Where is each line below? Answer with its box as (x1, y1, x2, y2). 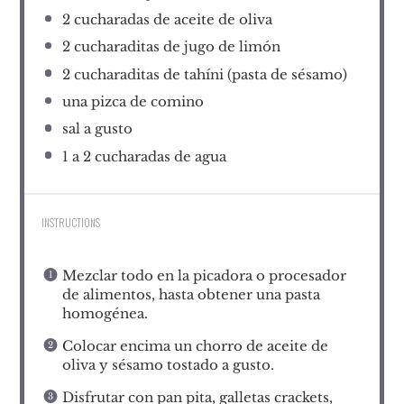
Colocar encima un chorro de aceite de (61, 336, 328, 354)
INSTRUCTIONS (41, 216, 101, 231)
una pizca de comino (61, 93, 204, 110)
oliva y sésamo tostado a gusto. (61, 355, 274, 373)
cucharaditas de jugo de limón (69, 38, 280, 56)
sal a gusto (61, 120, 133, 138)
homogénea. (61, 304, 148, 322)
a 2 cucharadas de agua (68, 147, 226, 165)
